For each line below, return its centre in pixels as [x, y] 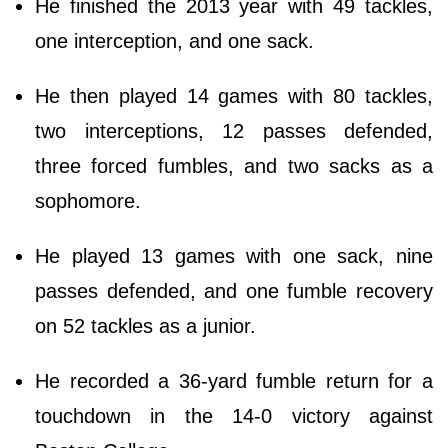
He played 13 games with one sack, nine [234, 256]
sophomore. [91, 201]
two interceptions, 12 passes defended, [234, 131]
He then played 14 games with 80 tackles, [234, 96]
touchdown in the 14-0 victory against [234, 416]
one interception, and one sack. [177, 41]
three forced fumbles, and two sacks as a [234, 166]
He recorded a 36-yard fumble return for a [234, 381]
